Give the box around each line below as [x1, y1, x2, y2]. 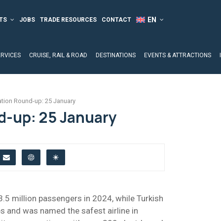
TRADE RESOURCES [39, 16, 97, 23]
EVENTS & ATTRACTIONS [144, 52, 211, 59]
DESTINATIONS [96, 52, 136, 59]
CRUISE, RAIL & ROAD [29, 52, 87, 59]
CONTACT [101, 16, 131, 23]
